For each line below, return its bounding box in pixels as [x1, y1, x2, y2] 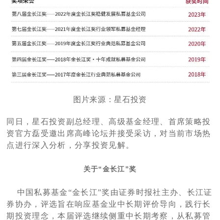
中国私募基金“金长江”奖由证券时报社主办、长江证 [17, 188, 213, 197]
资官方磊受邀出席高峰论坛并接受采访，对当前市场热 [6, 129, 211, 138]
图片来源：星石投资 [73, 95, 147, 104]
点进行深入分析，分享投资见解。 [6, 141, 135, 150]
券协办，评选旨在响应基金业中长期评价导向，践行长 [6, 200, 211, 209]
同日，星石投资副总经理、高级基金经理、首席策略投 [6, 117, 211, 126]
